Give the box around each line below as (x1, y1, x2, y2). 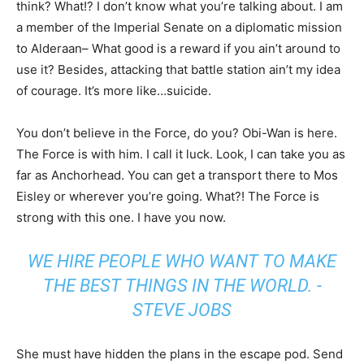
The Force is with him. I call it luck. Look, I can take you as (16, 146, 345, 162)
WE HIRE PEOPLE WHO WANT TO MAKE (28, 251, 336, 272)
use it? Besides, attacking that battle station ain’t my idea (16, 62, 340, 78)
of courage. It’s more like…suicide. (16, 83, 211, 99)
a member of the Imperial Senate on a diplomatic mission (16, 19, 342, 36)
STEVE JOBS (132, 300, 232, 321)
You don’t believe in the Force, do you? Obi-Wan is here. (16, 125, 337, 141)
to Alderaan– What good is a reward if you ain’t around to (16, 41, 340, 57)
